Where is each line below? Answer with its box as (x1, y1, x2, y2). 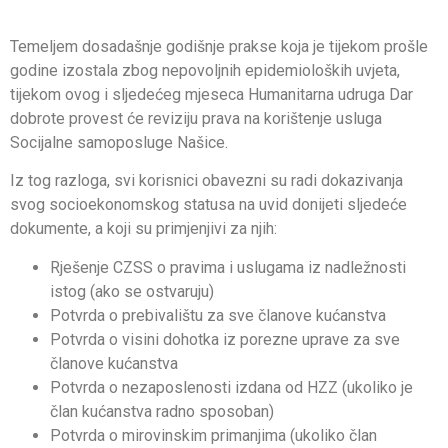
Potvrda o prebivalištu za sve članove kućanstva (50, 305, 386, 325)
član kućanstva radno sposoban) (50, 401, 274, 421)
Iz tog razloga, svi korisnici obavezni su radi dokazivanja (10, 171, 403, 191)
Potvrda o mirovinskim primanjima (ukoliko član (50, 425, 377, 445)
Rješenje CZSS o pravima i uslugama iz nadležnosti (50, 257, 406, 277)
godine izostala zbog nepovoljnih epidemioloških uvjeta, (10, 60, 400, 80)
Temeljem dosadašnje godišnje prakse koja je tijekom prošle (10, 36, 428, 56)
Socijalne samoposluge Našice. (10, 132, 228, 152)
